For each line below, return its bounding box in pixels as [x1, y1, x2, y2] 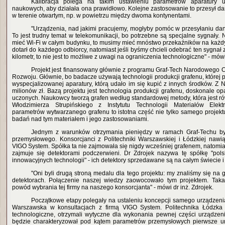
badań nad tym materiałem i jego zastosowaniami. [12, 116, 149, 123]
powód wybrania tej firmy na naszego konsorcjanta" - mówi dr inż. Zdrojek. [12, 184, 213, 191]
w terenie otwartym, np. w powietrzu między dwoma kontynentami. [12, 12, 191, 19]
